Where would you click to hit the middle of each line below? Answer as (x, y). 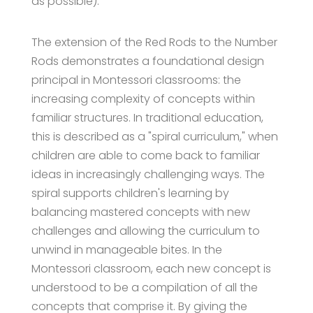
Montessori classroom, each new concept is (151, 268)
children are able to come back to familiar (145, 155)
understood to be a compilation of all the (144, 287)
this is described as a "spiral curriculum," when (154, 136)
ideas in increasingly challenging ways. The (148, 174)
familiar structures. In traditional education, (147, 117)
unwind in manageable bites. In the (126, 249)
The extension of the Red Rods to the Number (154, 42)
